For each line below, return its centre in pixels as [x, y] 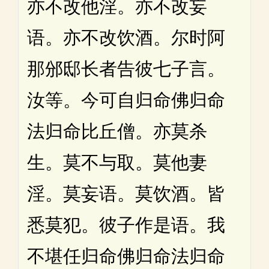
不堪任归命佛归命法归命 [126, 256]
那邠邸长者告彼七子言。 [126, 68]
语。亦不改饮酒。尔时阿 [126, 37]
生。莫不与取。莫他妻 [117, 162]
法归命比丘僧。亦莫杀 [117, 131]
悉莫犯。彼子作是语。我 [126, 225]
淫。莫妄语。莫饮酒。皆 [126, 193]
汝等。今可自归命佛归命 [126, 100]
